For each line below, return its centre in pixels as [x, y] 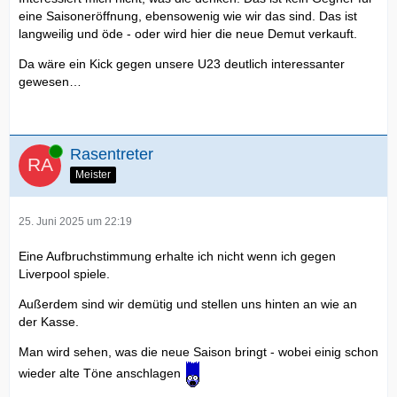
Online [35, 151]
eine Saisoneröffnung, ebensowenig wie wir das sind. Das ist [188, 16]
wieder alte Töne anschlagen [101, 374]
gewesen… [50, 82]
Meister [93, 175]
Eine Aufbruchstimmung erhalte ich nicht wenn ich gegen [177, 257]
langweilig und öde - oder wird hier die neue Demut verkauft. [188, 34]
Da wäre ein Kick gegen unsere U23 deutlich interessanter [182, 64]
